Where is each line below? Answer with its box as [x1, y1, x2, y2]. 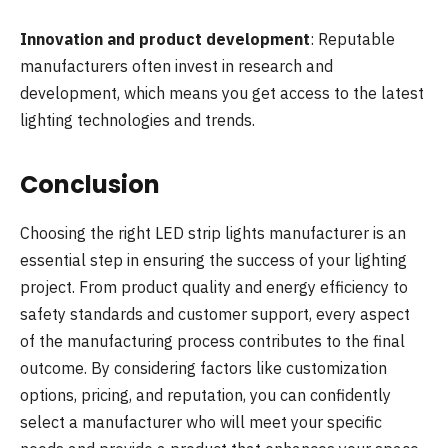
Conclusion [20, 167, 160, 201]
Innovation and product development [20, 29, 310, 50]
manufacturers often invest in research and [20, 56, 333, 77]
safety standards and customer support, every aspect [20, 303, 410, 324]
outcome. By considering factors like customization [20, 357, 387, 378]
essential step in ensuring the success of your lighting [20, 249, 407, 270]
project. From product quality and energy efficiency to [20, 276, 408, 297]
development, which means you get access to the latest [20, 83, 424, 104]
